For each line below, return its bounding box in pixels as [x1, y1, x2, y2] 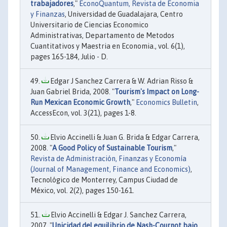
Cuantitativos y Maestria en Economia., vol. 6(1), [30, 42, 185, 50]
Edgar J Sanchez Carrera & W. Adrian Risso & [49, 77, 193, 85]
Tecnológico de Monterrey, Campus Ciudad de [30, 175, 178, 184]
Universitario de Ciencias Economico [30, 20, 148, 29]
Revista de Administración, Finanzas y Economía [30, 154, 186, 163]
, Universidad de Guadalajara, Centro [65, 10, 183, 18]
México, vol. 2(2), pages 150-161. [30, 186, 134, 195]
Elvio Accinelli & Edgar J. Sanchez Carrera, [49, 210, 186, 219]
